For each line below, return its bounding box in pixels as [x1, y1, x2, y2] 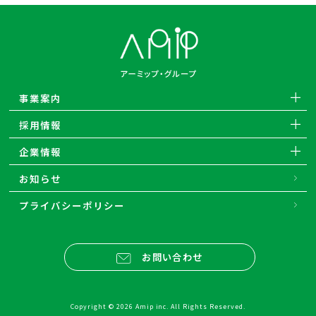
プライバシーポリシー [18, 198, 126, 213]
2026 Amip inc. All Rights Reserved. [116, 301, 246, 311]
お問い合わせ [142, 250, 203, 265]
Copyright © [70, 301, 116, 311]
